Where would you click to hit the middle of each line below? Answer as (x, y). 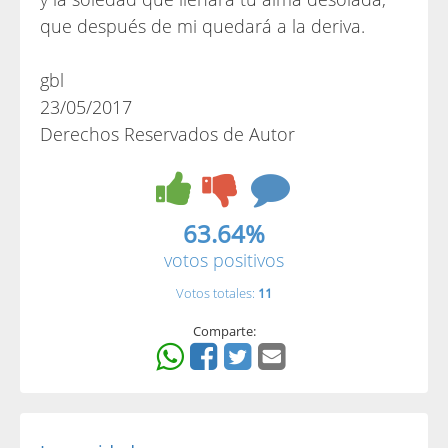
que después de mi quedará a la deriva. (202, 26)
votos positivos (224, 260)
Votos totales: (217, 293)
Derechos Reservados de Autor (167, 134)
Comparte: (224, 331)
